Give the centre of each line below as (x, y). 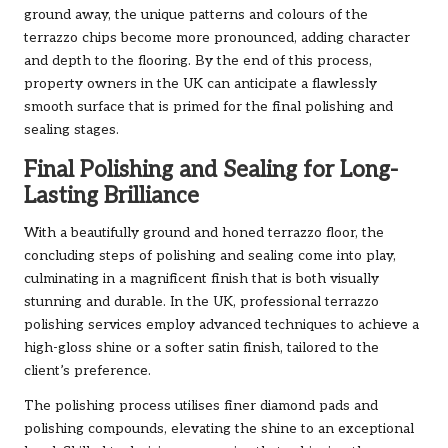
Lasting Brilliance (111, 196)
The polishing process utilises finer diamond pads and (201, 405)
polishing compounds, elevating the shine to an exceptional (219, 428)
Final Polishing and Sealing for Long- (211, 170)
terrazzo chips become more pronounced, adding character (217, 37)
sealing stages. (71, 129)
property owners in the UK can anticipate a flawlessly (200, 83)
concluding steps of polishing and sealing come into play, (210, 255)
